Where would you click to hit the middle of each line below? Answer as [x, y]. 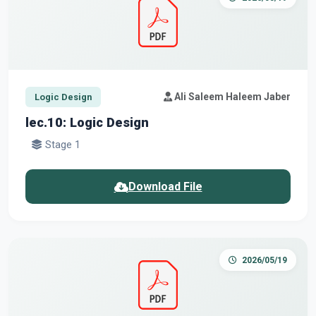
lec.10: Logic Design [87, 122]
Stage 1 [61, 145]
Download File [165, 186]
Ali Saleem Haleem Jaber [231, 97]
